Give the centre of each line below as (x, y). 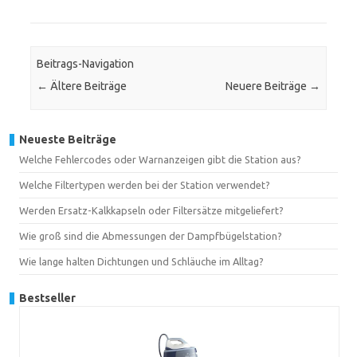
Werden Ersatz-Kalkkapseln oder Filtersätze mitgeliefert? (151, 210)
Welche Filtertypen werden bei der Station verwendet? (145, 184)
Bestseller (47, 298)
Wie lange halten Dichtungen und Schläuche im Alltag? (141, 261)
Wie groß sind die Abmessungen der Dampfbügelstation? (151, 235)
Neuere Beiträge (267, 86)
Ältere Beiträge (88, 86)
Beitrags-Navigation (86, 64)
